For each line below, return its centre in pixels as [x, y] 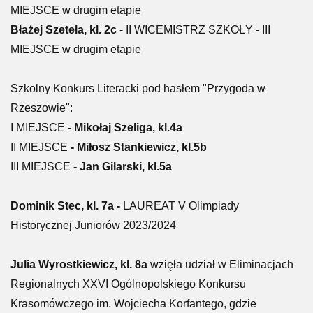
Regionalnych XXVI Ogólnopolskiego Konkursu [128, 284]
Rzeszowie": [42, 108]
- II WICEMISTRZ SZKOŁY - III [194, 30]
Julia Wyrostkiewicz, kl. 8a [79, 264]
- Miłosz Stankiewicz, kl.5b [137, 147]
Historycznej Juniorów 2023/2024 [93, 225]
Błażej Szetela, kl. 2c [64, 30]
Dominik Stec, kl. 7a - [67, 206]
